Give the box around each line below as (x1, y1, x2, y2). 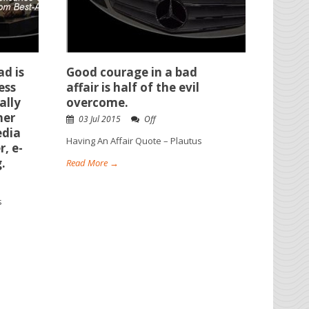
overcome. (66, 94, 128, 110)
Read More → (66, 157, 119, 169)
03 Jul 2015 (79, 113, 121, 125)
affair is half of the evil (66, 79, 199, 95)
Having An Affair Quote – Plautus (66, 134, 202, 147)
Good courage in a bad (66, 64, 197, 80)
